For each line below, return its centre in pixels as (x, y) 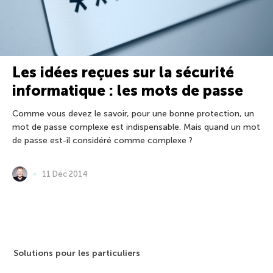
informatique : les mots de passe (128, 90)
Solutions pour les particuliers (77, 253)
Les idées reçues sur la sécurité (123, 72)
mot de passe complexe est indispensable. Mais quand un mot (136, 127)
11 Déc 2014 (65, 174)
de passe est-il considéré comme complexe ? (102, 140)
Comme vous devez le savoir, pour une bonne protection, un (133, 114)
